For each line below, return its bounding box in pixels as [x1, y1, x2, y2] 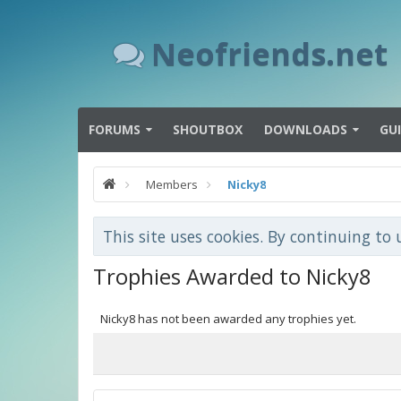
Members [146, 176, 198, 192]
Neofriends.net [151, 32, 388, 74]
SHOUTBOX [173, 121, 243, 138]
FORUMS [89, 121, 141, 138]
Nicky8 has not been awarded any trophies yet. [100, 311, 356, 327]
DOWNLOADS [264, 121, 347, 138]
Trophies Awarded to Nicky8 [93, 261, 371, 291]
